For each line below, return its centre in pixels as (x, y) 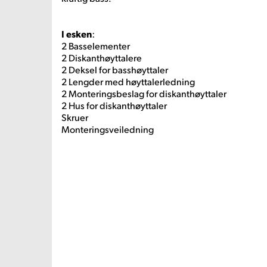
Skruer (75, 117)
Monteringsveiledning (108, 129)
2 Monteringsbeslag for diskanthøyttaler (144, 93)
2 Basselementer (96, 46)
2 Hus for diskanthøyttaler (114, 105)
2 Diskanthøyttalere (102, 58)
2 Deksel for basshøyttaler (115, 69)
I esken (77, 34)
